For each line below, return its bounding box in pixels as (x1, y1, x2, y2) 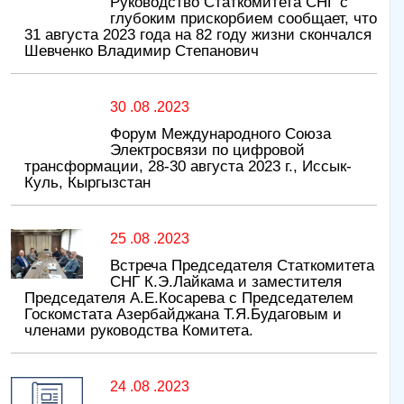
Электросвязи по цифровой (110, 142, 305, 160)
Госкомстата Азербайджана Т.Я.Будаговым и (24, 306, 342, 324)
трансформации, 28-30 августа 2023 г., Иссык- (24, 158, 352, 176)
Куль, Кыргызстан (24, 174, 151, 192)
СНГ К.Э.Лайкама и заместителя (110, 273, 342, 291)
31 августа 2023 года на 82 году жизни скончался (24, 26, 372, 44)
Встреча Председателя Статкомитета (110, 257, 374, 275)
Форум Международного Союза (110, 125, 331, 143)
